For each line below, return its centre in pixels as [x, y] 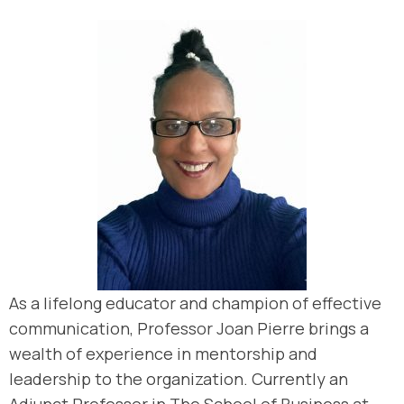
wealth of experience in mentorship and [163, 353]
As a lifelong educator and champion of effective [195, 303]
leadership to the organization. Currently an [179, 379]
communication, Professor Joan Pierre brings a [189, 328]
